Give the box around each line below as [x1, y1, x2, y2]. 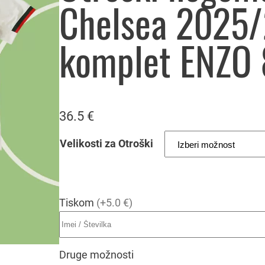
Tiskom [59, 196, 94, 209]
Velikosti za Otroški [60, 137, 153, 150]
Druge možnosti [59, 248, 134, 261]
